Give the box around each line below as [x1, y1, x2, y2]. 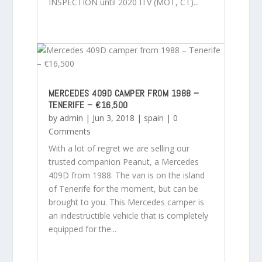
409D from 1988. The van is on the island [48, 169, 205, 181]
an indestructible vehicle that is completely [48, 209, 208, 221]
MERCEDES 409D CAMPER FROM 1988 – [48, 87, 199, 99]
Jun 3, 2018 [92, 112, 135, 123]
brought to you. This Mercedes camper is [48, 196, 204, 208]
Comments [48, 125, 91, 137]
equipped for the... [48, 223, 116, 235]
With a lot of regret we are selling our [48, 142, 189, 154]
